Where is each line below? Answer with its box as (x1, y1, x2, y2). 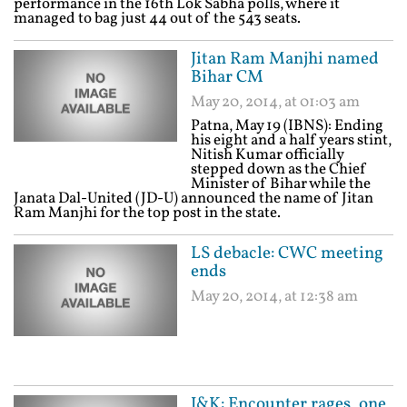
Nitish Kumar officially (191, 144, 343, 165)
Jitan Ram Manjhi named (191, 47, 379, 71)
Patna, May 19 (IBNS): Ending (191, 115, 383, 136)
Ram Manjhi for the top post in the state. (14, 203, 281, 223)
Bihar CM (191, 65, 263, 89)
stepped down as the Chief (191, 159, 367, 180)
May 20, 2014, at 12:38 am (191, 286, 358, 307)
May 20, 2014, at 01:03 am (191, 92, 360, 113)
